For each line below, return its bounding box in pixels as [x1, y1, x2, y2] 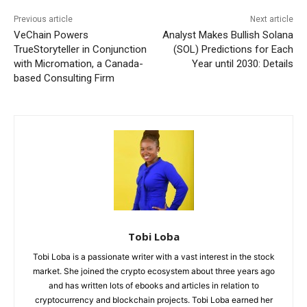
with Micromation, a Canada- [14, 58, 143, 71]
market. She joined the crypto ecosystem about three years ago [32, 266, 275, 277]
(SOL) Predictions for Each [173, 43, 293, 56]
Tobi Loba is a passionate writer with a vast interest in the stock [32, 251, 275, 262]
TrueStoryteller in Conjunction [14, 43, 147, 56]
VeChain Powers [14, 29, 88, 42]
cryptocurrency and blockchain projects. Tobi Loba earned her [34, 295, 273, 306]
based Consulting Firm [14, 72, 114, 85]
